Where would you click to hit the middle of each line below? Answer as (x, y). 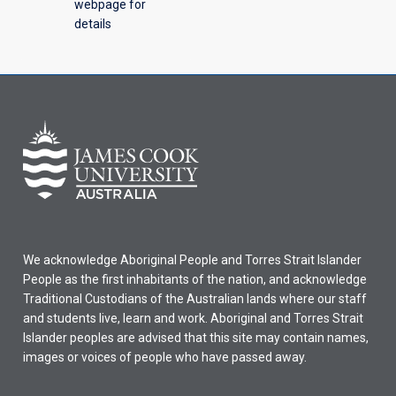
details (93, 23)
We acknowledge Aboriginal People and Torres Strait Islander (192, 260)
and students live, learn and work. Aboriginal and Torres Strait (193, 319)
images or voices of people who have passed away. (164, 358)
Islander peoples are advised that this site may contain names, (195, 338)
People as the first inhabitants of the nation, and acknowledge (194, 280)
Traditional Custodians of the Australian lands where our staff (194, 299)
